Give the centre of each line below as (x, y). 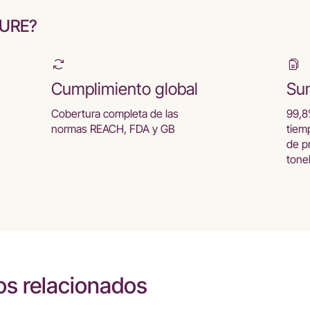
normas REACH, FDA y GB (113, 129)
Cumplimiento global (125, 89)
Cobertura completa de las (115, 113)
